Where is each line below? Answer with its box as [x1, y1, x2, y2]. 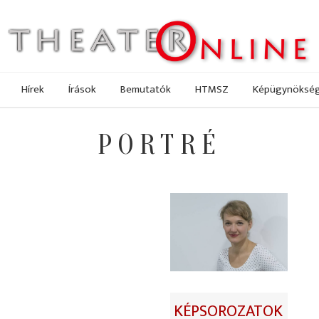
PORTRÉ [98, 128, 221, 162]
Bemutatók [120, 80, 171, 98]
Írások [68, 80, 96, 98]
